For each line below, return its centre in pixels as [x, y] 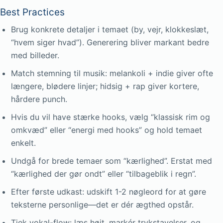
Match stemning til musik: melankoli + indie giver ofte [112, 73]
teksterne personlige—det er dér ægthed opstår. [102, 205]
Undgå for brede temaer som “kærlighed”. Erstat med [111, 161]
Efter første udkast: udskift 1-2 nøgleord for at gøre [109, 192]
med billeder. [35, 55]
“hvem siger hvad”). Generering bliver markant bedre [110, 42]
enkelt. [23, 143]
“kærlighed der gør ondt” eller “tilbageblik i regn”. [104, 174]
